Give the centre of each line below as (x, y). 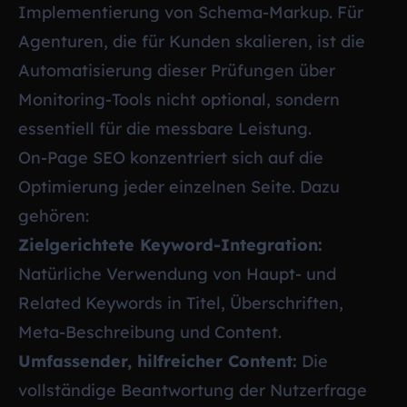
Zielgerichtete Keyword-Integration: (170, 244)
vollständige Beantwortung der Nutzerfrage (193, 390)
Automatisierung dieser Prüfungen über (177, 70)
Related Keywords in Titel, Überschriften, (181, 303)
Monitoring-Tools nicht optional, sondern (179, 99)
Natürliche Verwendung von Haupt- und (177, 273)
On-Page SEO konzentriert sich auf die (171, 157)
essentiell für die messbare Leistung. (165, 128)
